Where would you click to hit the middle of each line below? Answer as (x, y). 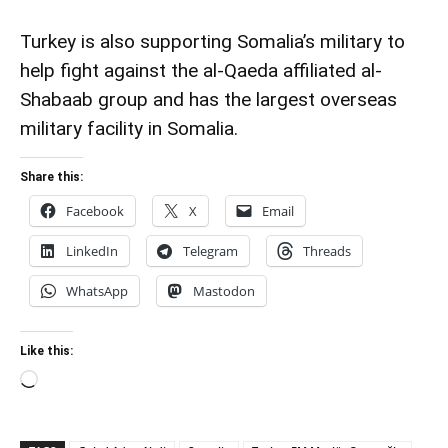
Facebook (95, 210)
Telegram (210, 250)
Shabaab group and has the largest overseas (208, 99)
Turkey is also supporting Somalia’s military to (212, 41)
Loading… (71, 381)
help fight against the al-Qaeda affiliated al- (201, 70)
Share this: (51, 176)
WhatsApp (97, 290)
